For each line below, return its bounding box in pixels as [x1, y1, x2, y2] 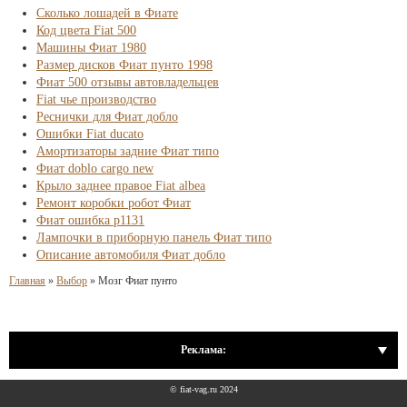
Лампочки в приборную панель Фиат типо [36, 231, 272, 244]
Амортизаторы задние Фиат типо [36, 144, 219, 158]
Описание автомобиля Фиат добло [36, 248, 225, 262]
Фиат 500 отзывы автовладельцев [36, 75, 219, 89]
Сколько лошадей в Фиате [36, 6, 178, 20]
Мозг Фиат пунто [98, 274, 177, 287]
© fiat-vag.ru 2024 [169, 384, 238, 394]
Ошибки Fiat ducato [36, 127, 144, 141]
